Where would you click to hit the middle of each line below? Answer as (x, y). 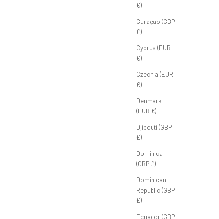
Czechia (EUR (155, 74)
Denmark (149, 100)
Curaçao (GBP (155, 21)
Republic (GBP (155, 190)
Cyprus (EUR (153, 48)
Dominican (151, 180)
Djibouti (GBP (154, 127)
